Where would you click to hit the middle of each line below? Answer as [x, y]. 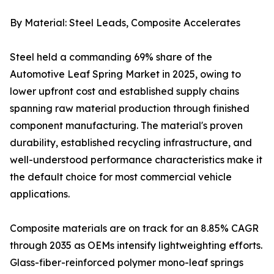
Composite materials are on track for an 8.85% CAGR [134, 228]
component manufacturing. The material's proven [126, 126]
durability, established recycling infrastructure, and [131, 143]
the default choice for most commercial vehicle [121, 177]
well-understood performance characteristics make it [136, 160]
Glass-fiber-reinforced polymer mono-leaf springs [127, 263]
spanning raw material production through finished [130, 109]
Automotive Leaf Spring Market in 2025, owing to [125, 74]
